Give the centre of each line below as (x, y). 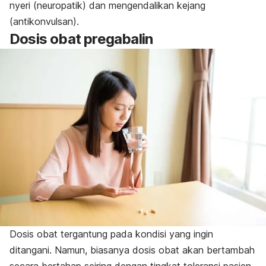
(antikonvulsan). (44, 22)
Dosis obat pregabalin (81, 39)
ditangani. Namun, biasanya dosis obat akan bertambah (132, 250)
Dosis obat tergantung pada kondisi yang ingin (111, 234)
